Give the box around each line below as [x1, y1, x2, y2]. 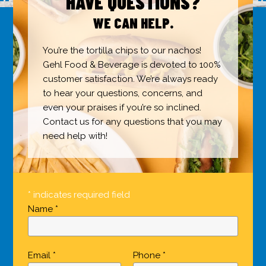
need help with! [43, 131, 108, 142]
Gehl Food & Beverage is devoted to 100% [43, 59, 221, 71]
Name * [28, 204, 59, 215]
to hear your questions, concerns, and [43, 88, 203, 99]
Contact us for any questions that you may [43, 116, 223, 128]
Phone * [133, 250, 166, 261]
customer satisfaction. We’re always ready [43, 74, 218, 85]
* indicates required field [28, 189, 131, 201]
